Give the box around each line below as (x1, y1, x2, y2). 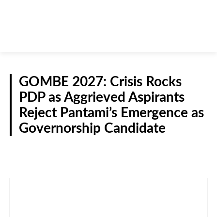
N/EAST (180, 146, 200, 153)
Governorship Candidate (19, 122, 166, 136)
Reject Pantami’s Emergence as (19, 106, 204, 120)
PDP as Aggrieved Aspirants (19, 91, 185, 105)
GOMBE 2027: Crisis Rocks (19, 75, 182, 89)
